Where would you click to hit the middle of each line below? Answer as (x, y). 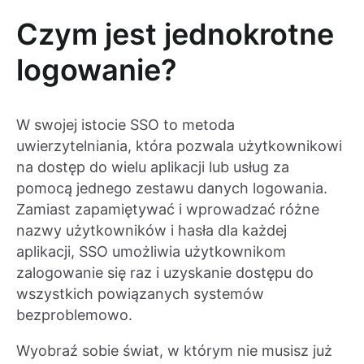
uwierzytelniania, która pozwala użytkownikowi (179, 146)
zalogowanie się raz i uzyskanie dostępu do (165, 273)
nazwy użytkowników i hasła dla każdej (152, 231)
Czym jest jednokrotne (175, 35)
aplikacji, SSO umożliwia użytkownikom (151, 252)
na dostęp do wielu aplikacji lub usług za (153, 167)
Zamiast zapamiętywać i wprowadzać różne (168, 210)
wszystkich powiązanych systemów (140, 294)
